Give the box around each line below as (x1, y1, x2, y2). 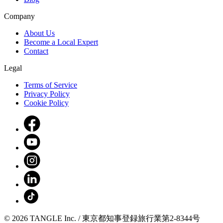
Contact (24, 47, 48, 56)
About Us (24, 29, 55, 38)
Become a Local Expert (24, 38, 98, 47)
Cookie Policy (24, 99, 69, 108)
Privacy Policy (24, 90, 70, 99)
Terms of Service (24, 81, 77, 90)
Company (4, 12, 35, 21)
